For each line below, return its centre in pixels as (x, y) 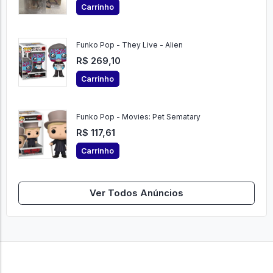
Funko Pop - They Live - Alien (129, 45)
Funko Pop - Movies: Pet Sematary (138, 117)
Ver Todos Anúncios (136, 193)
